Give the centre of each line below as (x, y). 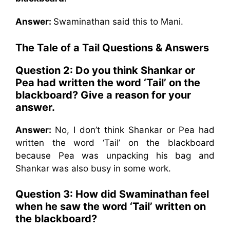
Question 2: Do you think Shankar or (105, 70)
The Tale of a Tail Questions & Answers (112, 47)
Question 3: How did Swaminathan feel (112, 194)
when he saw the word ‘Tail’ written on (111, 206)
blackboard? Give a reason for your (103, 95)
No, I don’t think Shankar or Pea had (135, 130)
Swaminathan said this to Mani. (118, 22)
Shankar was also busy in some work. (93, 168)
